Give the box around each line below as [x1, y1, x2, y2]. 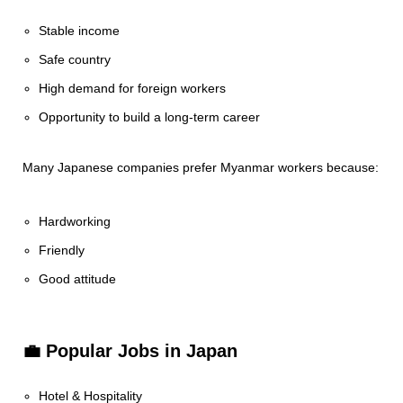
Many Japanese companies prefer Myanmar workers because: [22, 160, 379, 175]
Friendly [39, 243, 85, 257]
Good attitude [39, 272, 117, 286]
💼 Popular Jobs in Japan [22, 341, 237, 361]
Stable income [39, 23, 121, 38]
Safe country [39, 52, 112, 67]
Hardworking [39, 214, 112, 228]
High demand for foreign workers [39, 81, 227, 95]
